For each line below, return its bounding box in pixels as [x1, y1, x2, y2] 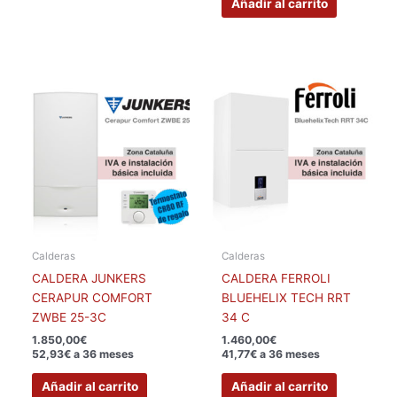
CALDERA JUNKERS [32, 271, 147, 286]
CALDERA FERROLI [222, 271, 331, 286]
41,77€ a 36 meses [222, 347, 321, 362]
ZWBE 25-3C [32, 310, 107, 325]
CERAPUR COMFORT [32, 291, 153, 306]
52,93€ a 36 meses [32, 347, 135, 362]
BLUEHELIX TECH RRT [222, 291, 352, 306]
